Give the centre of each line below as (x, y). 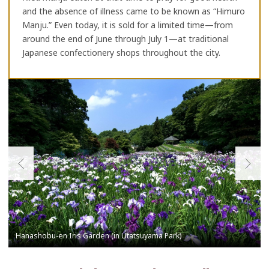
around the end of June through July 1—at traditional (125, 39)
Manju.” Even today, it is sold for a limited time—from (128, 25)
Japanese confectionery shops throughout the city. (121, 53)
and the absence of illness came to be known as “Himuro (134, 11)
